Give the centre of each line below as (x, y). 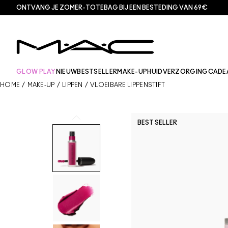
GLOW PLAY (36, 72)
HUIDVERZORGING (178, 72)
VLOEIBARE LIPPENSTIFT (128, 85)
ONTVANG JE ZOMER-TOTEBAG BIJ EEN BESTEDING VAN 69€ (112, 8)
